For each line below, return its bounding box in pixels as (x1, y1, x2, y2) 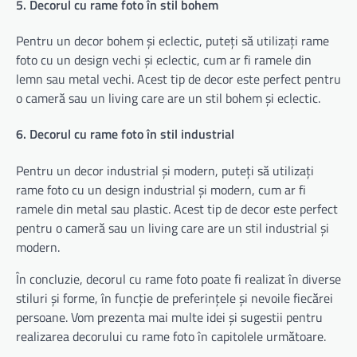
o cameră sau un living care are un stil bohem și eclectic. (16, 88, 320, 108)
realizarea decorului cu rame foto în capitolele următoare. (16, 326, 326, 346)
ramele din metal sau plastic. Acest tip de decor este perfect (16, 198, 338, 218)
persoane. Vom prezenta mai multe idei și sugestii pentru (16, 307, 323, 327)
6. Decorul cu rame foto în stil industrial (16, 124, 234, 144)
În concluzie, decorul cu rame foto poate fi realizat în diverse (16, 269, 341, 288)
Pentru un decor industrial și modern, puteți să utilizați (16, 160, 314, 180)
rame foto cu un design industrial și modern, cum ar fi (16, 179, 306, 199)
